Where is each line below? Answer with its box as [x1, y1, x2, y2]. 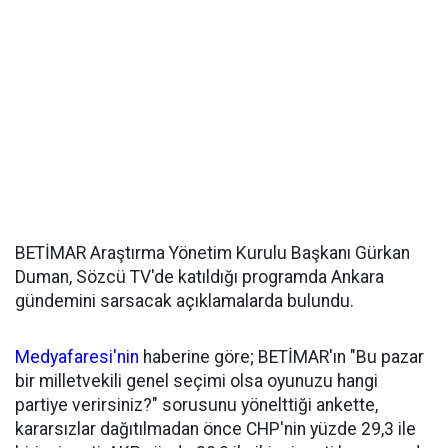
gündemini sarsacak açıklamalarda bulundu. [15, 291, 354, 311]
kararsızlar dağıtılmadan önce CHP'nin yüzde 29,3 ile [15, 419, 416, 439]
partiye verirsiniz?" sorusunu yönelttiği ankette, [15, 395, 378, 415]
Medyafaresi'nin [15, 347, 139, 367]
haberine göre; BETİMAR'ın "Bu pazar [139, 347, 424, 367]
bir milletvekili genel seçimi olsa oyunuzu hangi [15, 371, 378, 391]
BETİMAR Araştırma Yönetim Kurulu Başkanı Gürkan [15, 243, 410, 263]
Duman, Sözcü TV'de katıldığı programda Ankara [15, 267, 384, 287]
